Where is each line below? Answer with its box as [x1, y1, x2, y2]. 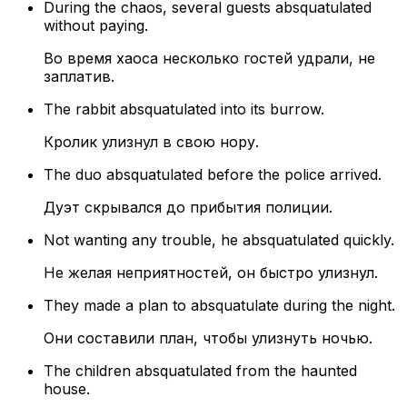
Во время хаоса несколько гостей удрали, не [44, 49, 375, 68]
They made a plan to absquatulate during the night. [44, 296, 395, 315]
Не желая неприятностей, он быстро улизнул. [44, 263, 378, 283]
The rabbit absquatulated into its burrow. [44, 100, 324, 119]
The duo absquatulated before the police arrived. [44, 165, 382, 184]
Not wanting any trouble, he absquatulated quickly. [44, 231, 394, 250]
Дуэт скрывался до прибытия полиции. [44, 198, 333, 217]
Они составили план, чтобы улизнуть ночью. [44, 329, 372, 348]
